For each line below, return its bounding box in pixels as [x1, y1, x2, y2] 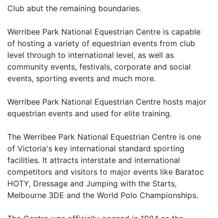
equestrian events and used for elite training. [7, 108, 172, 118]
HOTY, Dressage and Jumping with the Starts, [7, 178, 177, 188]
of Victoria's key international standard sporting [7, 143, 184, 153]
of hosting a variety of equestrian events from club [7, 38, 195, 48]
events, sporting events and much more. [7, 73, 156, 83]
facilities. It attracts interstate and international [7, 155, 180, 165]
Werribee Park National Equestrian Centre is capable [7, 26, 200, 36]
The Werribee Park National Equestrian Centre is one [7, 131, 201, 142]
